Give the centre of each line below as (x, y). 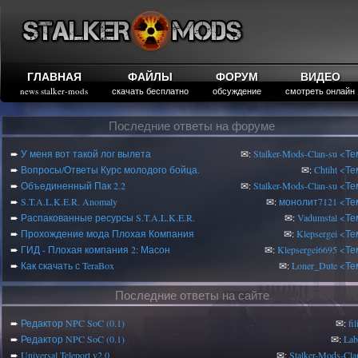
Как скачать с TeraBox (68, 265)
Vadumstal (317, 217)
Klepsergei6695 (307, 249)
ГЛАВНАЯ (54, 76)
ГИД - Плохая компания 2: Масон (95, 249)
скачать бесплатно (150, 91)
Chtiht (326, 169)
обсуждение (237, 91)
